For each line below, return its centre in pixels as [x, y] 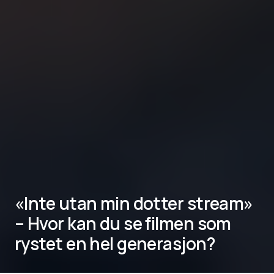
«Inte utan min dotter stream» [134, 203]
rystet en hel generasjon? [115, 243]
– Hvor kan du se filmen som [123, 223]
